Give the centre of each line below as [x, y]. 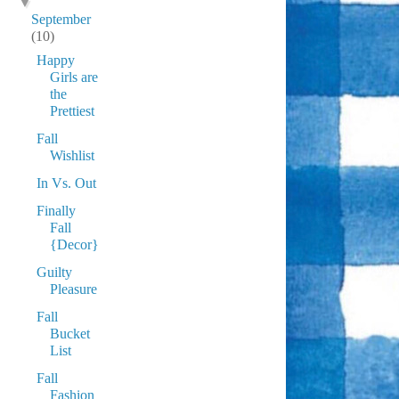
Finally [56, 211]
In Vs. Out [66, 183]
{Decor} [74, 244]
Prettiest [72, 111]
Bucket [69, 334]
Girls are [73, 77]
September [61, 19]
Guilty [54, 272]
